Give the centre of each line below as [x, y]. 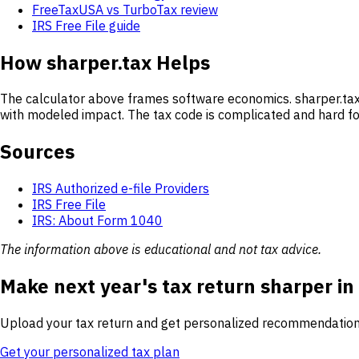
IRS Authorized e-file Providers [121, 189]
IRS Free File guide [86, 25]
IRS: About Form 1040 [97, 221]
